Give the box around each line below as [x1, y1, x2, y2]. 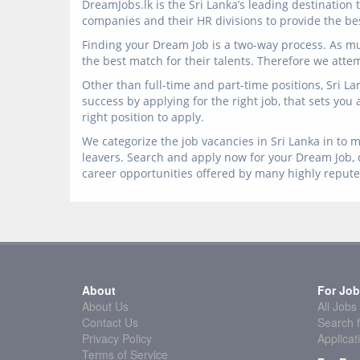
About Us [82, 298, 129, 314]
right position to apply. [82, 109, 204, 125]
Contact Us [82, 314, 138, 330]
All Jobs [317, 298, 357, 314]
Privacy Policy [82, 330, 152, 346]
